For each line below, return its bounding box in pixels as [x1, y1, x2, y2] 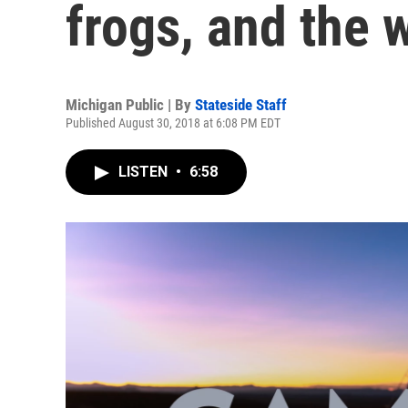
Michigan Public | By [66, 96, 195, 114]
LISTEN [118, 163, 171, 180]
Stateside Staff [195, 96, 287, 114]
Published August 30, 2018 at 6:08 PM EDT [66, 116, 280, 130]
